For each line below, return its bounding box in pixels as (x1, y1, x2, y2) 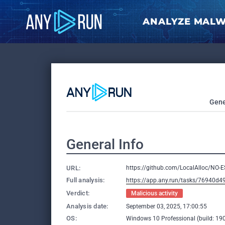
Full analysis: (66, 176, 105, 184)
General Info (66, 136, 144, 153)
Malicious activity (131, 190, 178, 197)
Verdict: (66, 189, 90, 197)
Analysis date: (66, 202, 108, 210)
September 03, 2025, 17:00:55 (126, 203, 207, 210)
